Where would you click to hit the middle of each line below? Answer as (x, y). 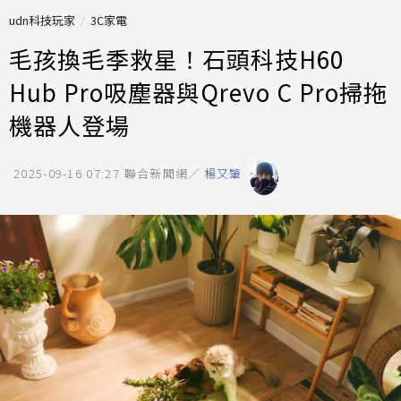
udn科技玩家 (42, 20)
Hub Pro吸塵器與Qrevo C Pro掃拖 (198, 92)
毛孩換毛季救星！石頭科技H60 (176, 59)
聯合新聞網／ (162, 173)
